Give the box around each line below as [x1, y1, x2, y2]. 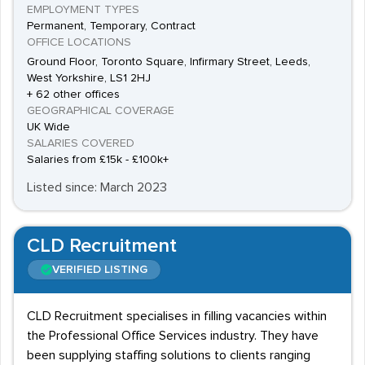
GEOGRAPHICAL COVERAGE [27, 105, 174, 117]
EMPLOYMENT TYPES [27, 4, 139, 15]
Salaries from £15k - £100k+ [27, 154, 169, 165]
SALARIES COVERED [27, 138, 134, 149]
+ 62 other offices [27, 89, 120, 100]
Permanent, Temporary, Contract [27, 20, 196, 32]
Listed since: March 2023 [27, 181, 167, 194]
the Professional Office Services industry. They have [27, 329, 319, 342]
